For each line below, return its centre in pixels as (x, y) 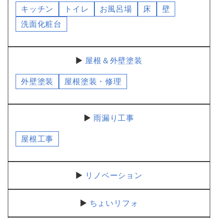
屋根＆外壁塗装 (114, 60)
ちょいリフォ (114, 203)
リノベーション (114, 175)
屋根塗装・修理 (93, 81)
